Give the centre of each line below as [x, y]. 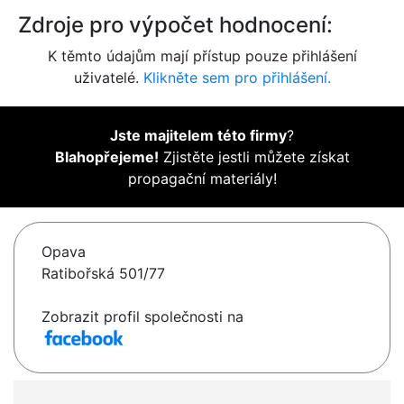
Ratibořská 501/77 [103, 274]
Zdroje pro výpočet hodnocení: [175, 25]
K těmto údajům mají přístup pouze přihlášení [202, 56]
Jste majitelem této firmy [198, 136]
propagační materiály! [202, 179]
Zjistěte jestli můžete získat [254, 157]
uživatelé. [108, 78]
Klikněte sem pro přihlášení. [237, 78]
